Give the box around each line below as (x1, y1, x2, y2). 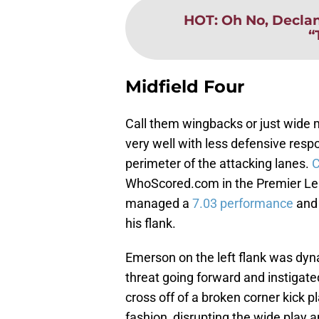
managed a (125, 196, 192, 211)
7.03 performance (192, 196, 293, 211)
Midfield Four (125, 76, 244, 98)
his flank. (125, 216, 176, 231)
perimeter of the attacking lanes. (125, 156, 312, 172)
